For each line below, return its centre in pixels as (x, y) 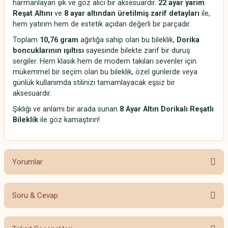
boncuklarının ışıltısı (48, 51)
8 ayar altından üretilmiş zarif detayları (132, 13)
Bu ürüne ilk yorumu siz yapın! (114, 206)
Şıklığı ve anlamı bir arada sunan (66, 109)
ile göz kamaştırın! (69, 120)
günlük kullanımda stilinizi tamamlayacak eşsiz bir (94, 83)
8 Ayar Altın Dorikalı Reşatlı (167, 109)
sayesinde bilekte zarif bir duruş (137, 51)
